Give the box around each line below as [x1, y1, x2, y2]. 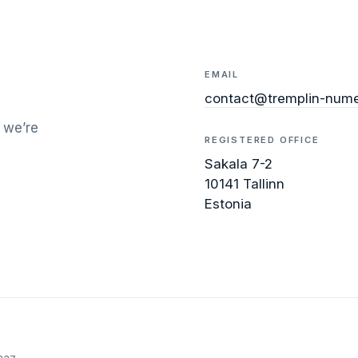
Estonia [205, 195, 252, 212]
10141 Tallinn [205, 175, 284, 192]
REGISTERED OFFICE [205, 133, 320, 145]
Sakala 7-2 [205, 155, 272, 172]
